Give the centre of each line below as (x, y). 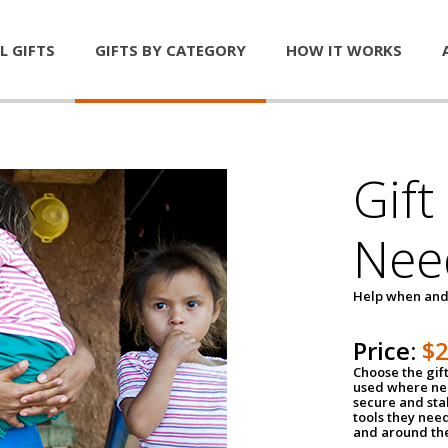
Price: (387, 350)
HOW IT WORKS (344, 49)
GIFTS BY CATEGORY (170, 49)
